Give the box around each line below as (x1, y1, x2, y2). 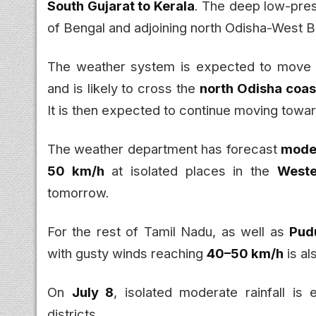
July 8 (71, 284, 114, 300)
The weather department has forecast (47, 140, 281, 157)
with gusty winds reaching (47, 245, 207, 261)
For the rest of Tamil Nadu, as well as (47, 223, 289, 239)
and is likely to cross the (47, 80, 200, 96)
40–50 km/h (207, 245, 284, 261)
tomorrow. (47, 184, 109, 200)
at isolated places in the (104, 162, 277, 178)
